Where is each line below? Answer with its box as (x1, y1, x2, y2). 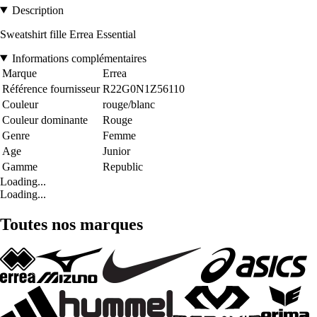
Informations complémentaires (11, 52, 146, 64)
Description (11, 4, 64, 16)
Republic (103, 160, 143, 173)
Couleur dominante (2, 113, 88, 126)
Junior (103, 144, 130, 157)
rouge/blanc (103, 98, 155, 110)
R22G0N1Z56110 (103, 82, 185, 95)
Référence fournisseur (2, 82, 100, 95)
